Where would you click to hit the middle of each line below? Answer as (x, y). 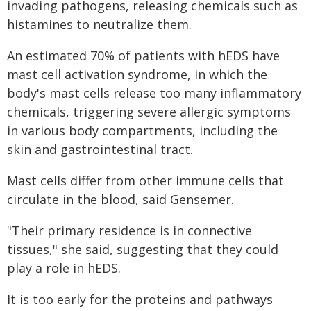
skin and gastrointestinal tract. (100, 149)
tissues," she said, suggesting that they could (143, 249)
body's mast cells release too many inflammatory (154, 93)
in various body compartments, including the (142, 131)
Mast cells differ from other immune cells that (145, 180)
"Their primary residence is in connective (129, 230)
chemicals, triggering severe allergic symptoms (149, 112)
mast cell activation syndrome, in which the (137, 74)
